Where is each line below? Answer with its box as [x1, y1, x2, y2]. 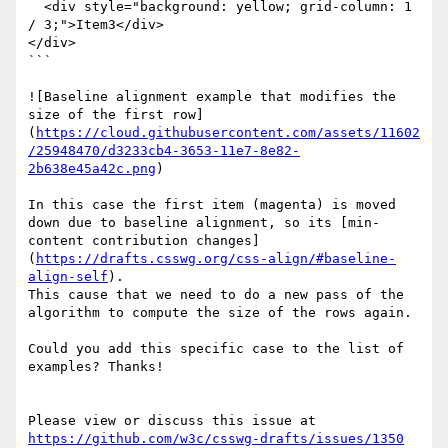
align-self [28, 269, 108, 285]
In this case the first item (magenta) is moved [28, 197, 396, 213]
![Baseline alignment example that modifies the [28, 89, 396, 105]
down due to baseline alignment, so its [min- [28, 215, 380, 231]
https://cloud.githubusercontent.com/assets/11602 [36, 125, 420, 141]
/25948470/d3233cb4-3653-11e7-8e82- [28, 143, 300, 159]
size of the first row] [28, 107, 204, 123]
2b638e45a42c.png [28, 161, 156, 177]
